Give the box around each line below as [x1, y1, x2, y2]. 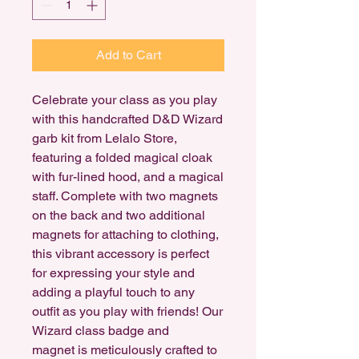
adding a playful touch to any [32, 284, 195, 300]
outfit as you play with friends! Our [32, 304, 223, 319]
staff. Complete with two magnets [32, 188, 218, 204]
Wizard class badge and [32, 323, 169, 338]
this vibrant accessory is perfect [32, 246, 209, 261]
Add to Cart [95, 47, 161, 63]
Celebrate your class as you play [32, 92, 217, 107]
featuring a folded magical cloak [32, 150, 212, 165]
